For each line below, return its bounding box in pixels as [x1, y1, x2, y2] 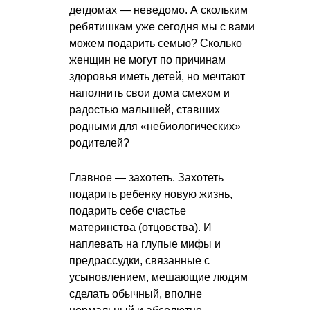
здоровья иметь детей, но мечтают [69, 70, 245, 82]
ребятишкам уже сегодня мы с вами [69, 20, 255, 33]
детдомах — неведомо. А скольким [69, 3, 248, 16]
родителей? [69, 136, 129, 149]
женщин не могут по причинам [69, 53, 226, 66]
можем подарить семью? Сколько [69, 37, 242, 49]
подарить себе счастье [69, 204, 186, 217]
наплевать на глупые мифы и [69, 237, 221, 250]
